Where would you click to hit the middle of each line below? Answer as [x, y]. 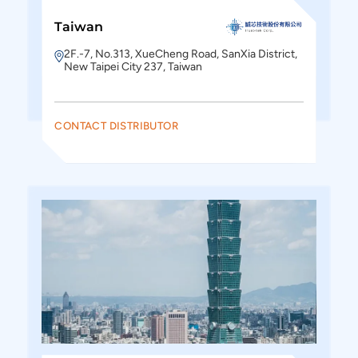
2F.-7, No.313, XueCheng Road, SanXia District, [181, 54]
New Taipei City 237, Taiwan [133, 67]
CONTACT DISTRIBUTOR [116, 126]
